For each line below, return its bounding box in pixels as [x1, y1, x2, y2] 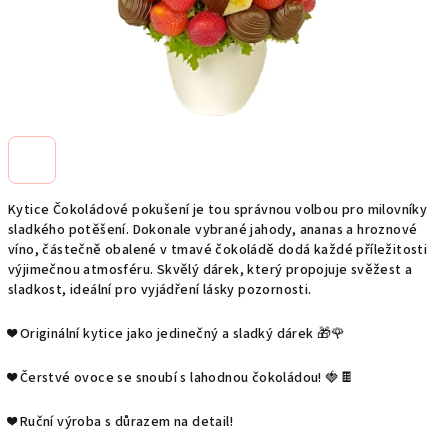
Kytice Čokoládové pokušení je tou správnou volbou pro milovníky [8, 200, 428, 220]
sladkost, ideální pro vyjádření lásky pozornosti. [8, 280, 312, 300]
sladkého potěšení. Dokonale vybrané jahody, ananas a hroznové [8, 220, 418, 240]
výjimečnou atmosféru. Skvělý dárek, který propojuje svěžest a [8, 260, 413, 280]
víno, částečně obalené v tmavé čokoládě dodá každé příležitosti [8, 240, 428, 260]
